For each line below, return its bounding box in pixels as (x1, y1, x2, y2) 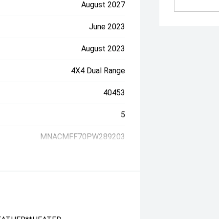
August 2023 (81, 44, 126, 54)
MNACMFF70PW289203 (40, 132, 126, 142)
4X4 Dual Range (71, 66, 126, 76)
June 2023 (89, 22, 126, 32)
